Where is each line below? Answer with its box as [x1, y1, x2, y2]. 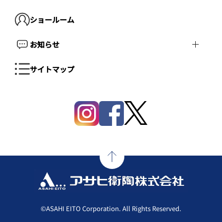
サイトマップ [30, 63, 74, 74]
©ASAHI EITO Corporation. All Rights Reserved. [41, 204, 181, 214]
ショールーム [30, 14, 74, 25]
